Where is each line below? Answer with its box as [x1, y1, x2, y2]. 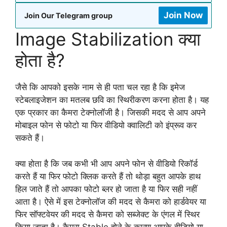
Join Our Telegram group [24, 11, 112, 20]
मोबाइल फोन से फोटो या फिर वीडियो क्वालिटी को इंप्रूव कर [15, 120, 197, 131]
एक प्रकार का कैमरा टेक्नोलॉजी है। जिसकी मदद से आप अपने [15, 107, 206, 118]
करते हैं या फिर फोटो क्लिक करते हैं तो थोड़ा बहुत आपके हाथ [15, 171, 201, 181]
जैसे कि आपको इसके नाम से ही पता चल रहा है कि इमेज [15, 82, 185, 93]
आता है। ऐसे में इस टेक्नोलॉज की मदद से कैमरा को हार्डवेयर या [15, 196, 206, 207]
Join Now [164, 10, 203, 21]
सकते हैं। [15, 133, 45, 143]
